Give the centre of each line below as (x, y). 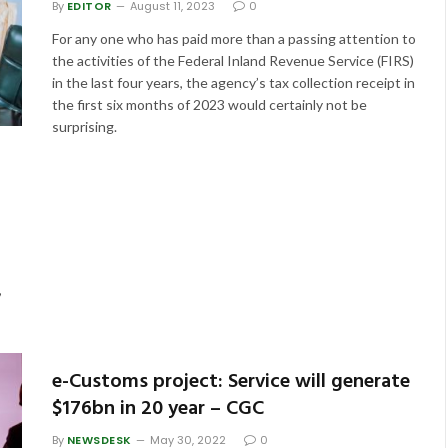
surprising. (84, 126)
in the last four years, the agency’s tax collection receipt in (233, 82)
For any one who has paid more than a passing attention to (233, 38)
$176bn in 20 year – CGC (157, 408)
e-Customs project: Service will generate (230, 381)
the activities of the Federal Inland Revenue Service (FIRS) (232, 60)
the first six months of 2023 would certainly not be (209, 104)
